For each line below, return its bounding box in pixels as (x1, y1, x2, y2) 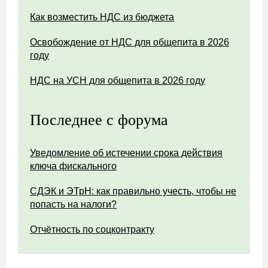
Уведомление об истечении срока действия (30, 148, 223, 158)
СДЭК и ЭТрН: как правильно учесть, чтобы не (30, 186, 236, 196)
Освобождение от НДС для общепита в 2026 (30, 37, 229, 47)
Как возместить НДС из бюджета (30, 12, 174, 22)
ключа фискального (30, 161, 117, 171)
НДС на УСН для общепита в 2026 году (30, 75, 205, 86)
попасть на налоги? (30, 199, 117, 209)
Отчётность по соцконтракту (30, 224, 154, 234)
